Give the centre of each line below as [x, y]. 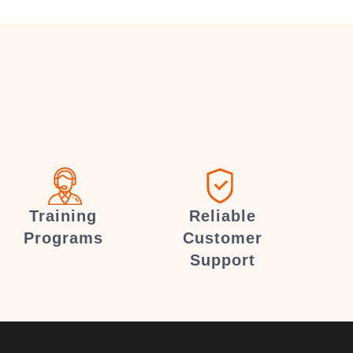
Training [63, 216]
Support [223, 260]
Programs [63, 238]
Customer [223, 238]
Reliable [223, 216]
